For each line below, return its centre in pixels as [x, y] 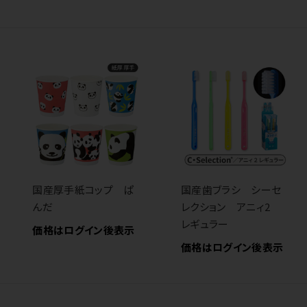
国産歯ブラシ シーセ [231, 190]
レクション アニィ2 [231, 207]
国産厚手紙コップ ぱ [83, 190]
